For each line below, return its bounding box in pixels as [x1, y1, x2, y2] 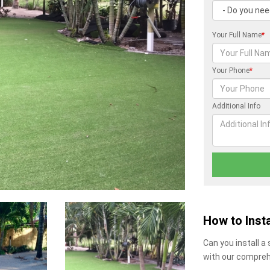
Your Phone [212, 66, 250, 75]
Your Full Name [212, 31, 262, 39]
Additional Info [212, 102, 261, 110]
